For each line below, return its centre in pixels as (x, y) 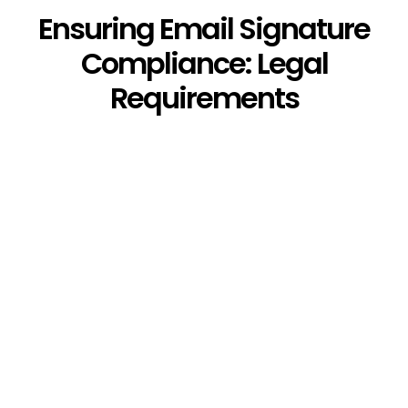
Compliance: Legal (204, 63)
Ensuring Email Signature (204, 29)
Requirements (204, 98)
